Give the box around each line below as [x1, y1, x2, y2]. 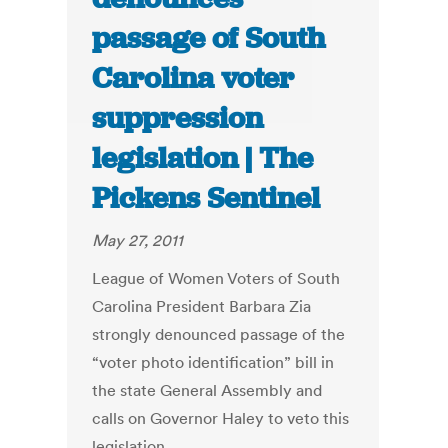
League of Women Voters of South [92, 268, 341, 289]
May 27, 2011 [92, 230, 184, 251]
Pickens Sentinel [92, 179, 321, 218]
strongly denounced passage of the [92, 324, 346, 345]
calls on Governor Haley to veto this [92, 408, 350, 429]
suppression [92, 99, 264, 138]
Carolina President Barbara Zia [92, 296, 312, 317]
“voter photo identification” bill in [92, 352, 335, 373]
